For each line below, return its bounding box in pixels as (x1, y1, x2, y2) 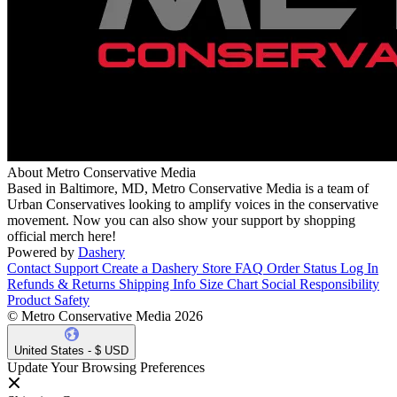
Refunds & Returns (7, 276, 115, 292)
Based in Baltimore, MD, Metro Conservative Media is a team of (7, 181, 369, 197)
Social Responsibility (261, 276, 379, 292)
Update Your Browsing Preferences (7, 360, 205, 376)
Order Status (267, 261, 337, 276)
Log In (340, 261, 378, 276)
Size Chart (199, 276, 258, 292)
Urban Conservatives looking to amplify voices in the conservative (7, 197, 378, 213)
